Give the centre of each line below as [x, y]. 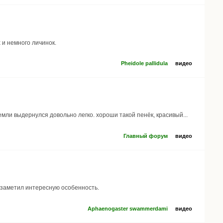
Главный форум [146, 136]
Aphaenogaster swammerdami [128, 208]
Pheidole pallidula [144, 63]
